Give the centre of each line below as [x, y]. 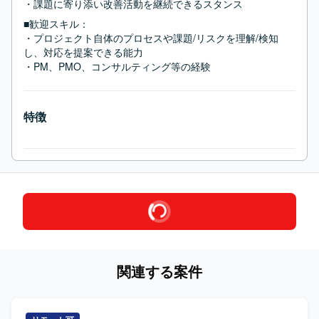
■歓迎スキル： [56, 23]
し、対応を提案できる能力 [83, 52]
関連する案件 [159, 271]
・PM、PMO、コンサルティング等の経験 [117, 66]
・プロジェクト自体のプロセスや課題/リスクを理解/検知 [151, 38]
